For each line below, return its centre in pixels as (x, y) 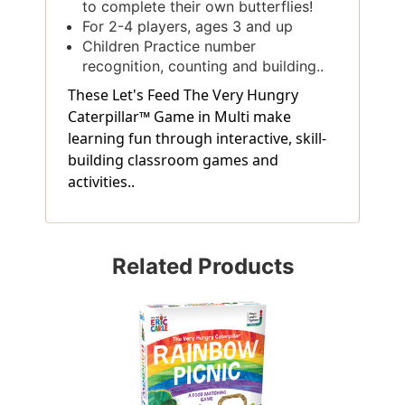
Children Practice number (170, 46)
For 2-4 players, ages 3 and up (188, 26)
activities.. (101, 181)
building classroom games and (173, 160)
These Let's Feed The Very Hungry (183, 94)
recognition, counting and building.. (203, 66)
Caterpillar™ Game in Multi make (179, 116)
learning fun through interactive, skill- (197, 138)
